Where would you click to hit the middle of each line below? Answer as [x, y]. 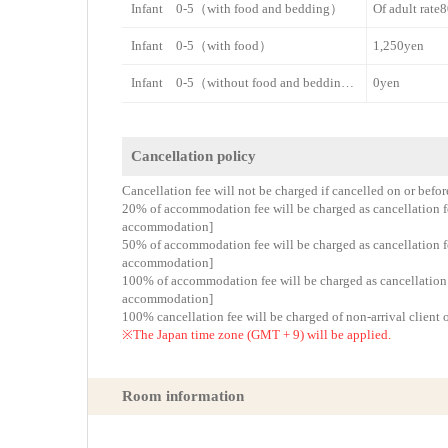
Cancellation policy [194, 155]
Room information [183, 396]
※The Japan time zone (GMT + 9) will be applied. [257, 335]
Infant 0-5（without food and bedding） [348, 83]
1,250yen [399, 46]
